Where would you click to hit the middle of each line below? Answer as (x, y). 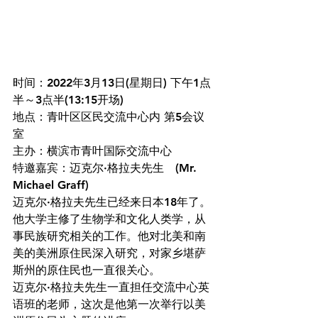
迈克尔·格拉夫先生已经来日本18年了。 (112, 202)
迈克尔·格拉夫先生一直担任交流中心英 (111, 287)
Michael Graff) (51, 185)
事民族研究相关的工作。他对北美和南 (109, 236)
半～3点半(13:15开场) (68, 100)
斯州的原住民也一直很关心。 (87, 270)
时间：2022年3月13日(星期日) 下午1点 (112, 83)
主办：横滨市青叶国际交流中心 (92, 151)
